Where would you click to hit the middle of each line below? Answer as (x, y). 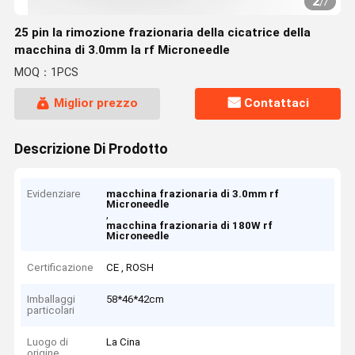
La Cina (124, 342)
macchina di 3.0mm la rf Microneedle (122, 50)
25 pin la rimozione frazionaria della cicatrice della (162, 32)
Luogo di (48, 342)
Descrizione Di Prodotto (91, 149)
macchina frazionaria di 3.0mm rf (193, 194)
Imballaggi (52, 300)
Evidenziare (54, 194)
